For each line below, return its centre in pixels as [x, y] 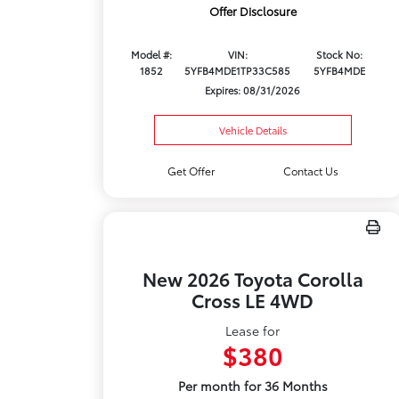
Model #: [151, 55]
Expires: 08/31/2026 [253, 90]
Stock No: [340, 55]
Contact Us [310, 171]
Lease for [253, 330]
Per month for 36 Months [252, 386]
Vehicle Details [252, 130]
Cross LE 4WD [253, 300]
